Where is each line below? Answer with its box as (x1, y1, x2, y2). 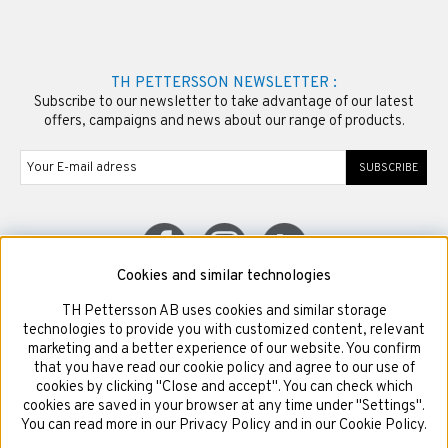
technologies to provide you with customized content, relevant (23, 321, 425, 340)
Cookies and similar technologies (117, 267, 331, 286)
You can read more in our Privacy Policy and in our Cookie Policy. (21, 416, 427, 435)
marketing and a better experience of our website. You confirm (27, 340, 421, 359)
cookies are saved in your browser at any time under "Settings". (23, 397, 425, 416)
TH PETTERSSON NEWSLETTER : (111, 74, 337, 93)
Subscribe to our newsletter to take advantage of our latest (34, 93, 414, 112)
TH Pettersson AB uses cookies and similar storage (61, 302, 387, 321)
